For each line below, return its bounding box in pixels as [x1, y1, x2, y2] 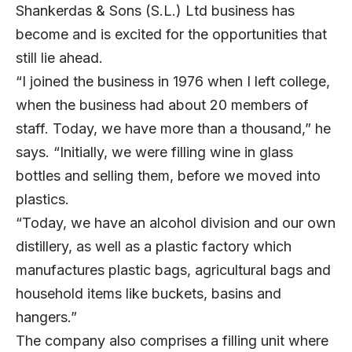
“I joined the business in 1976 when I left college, [16, 72, 330, 90]
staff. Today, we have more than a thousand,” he [16, 119, 331, 137]
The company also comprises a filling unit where [16, 332, 328, 349]
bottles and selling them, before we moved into [16, 167, 321, 184]
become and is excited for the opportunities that [16, 25, 327, 42]
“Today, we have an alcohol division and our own [16, 214, 335, 231]
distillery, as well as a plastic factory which [16, 237, 291, 255]
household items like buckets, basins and [16, 284, 281, 302]
